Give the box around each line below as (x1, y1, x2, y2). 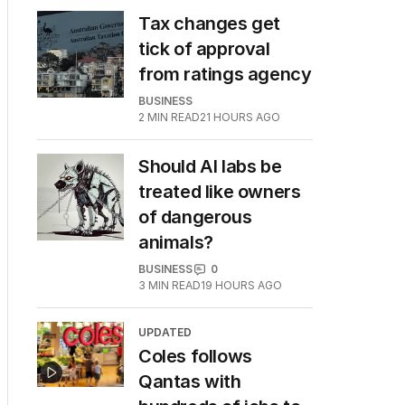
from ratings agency (138, 63, 312, 85)
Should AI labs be (138, 155, 282, 177)
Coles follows (138, 345, 252, 367)
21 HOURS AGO (200, 110, 280, 124)
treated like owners (138, 181, 301, 202)
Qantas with (138, 371, 241, 392)
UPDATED (138, 325, 192, 339)
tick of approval (138, 38, 270, 60)
